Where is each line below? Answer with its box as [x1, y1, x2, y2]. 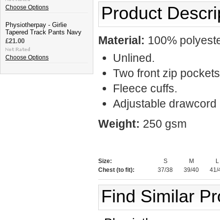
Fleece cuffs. [113, 82, 177, 95]
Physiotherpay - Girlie [5, 21, 67, 28]
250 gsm [143, 117, 187, 130]
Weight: [98, 117, 140, 130]
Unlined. [113, 52, 155, 64]
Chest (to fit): [98, 166, 135, 173]
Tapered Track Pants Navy [5, 28, 82, 36]
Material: [98, 34, 145, 47]
